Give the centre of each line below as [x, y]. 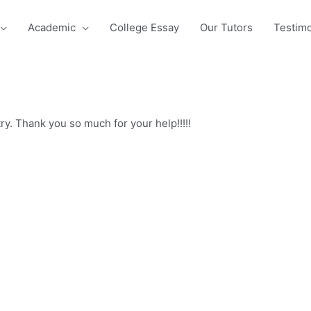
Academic [52, 27]
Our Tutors [226, 27]
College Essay [144, 27]
